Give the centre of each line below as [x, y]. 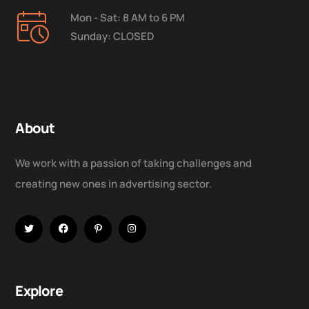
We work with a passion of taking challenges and [134, 163]
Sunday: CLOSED [112, 37]
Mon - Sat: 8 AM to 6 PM [128, 18]
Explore [39, 291]
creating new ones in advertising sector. [114, 184]
